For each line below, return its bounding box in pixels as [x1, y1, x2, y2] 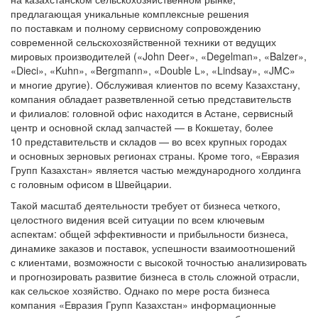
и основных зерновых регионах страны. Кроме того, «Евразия [11, 148, 300, 163]
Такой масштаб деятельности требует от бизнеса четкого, [11, 198, 280, 212]
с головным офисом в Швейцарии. [11, 177, 172, 191]
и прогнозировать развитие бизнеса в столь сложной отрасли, [11, 269, 300, 283]
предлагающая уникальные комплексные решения [11, 6, 249, 21]
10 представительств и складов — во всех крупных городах [11, 134, 287, 148]
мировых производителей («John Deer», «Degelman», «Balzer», [11, 49, 307, 63]
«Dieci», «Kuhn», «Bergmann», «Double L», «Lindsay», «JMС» [11, 63, 295, 77]
